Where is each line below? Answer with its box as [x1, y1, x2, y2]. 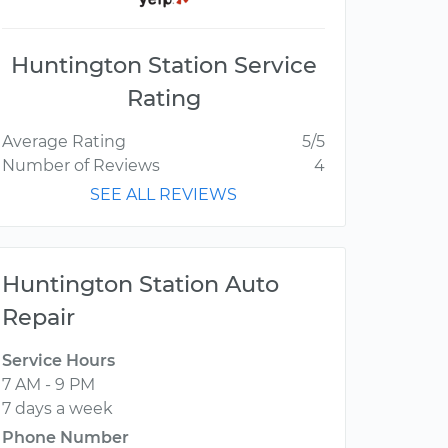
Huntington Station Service [10, 51, 317, 80]
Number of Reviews [2, 156, 160, 176]
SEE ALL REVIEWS [90, 185, 237, 205]
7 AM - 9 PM [2, 375, 95, 395]
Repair [2, 303, 75, 332]
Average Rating [2, 132, 126, 152]
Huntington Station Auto [2, 270, 279, 299]
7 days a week [2, 399, 113, 419]
